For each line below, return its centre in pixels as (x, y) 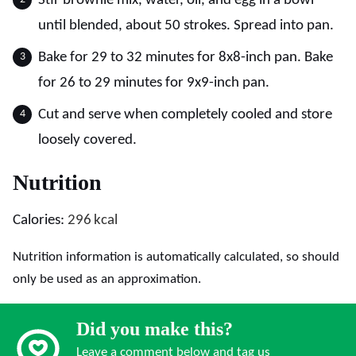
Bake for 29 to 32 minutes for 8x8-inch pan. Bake (186, 57)
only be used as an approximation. (107, 279)
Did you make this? (155, 329)
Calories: (40, 220)
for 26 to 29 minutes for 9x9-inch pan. (154, 83)
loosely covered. (87, 140)
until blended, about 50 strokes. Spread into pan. (186, 25)
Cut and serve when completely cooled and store (185, 114)
